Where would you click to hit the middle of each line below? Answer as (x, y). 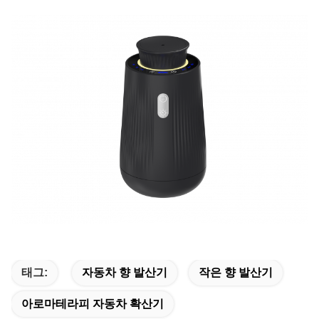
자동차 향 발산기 (125, 273)
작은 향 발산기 (236, 273)
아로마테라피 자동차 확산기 (93, 304)
